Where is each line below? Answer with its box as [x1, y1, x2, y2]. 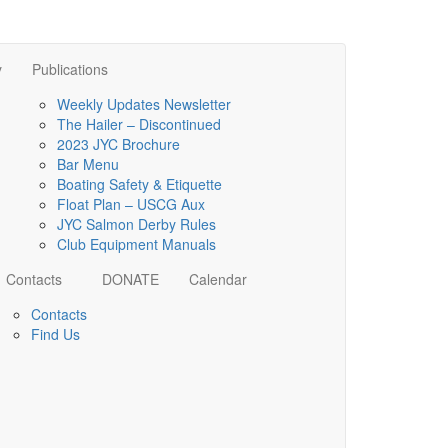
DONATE [102, 269, 159, 290]
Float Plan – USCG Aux [57, 194, 205, 215]
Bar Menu [57, 154, 119, 175]
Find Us [31, 324, 80, 345]
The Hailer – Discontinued [57, 114, 221, 135]
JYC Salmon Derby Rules [57, 214, 216, 235]
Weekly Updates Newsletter [57, 94, 231, 115]
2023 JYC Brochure [57, 134, 180, 155]
